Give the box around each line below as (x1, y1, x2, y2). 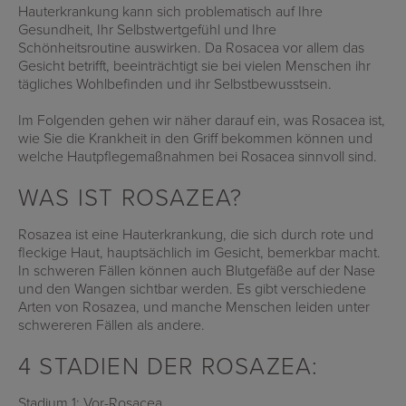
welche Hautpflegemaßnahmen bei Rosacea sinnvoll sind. (18, 145, 377, 167)
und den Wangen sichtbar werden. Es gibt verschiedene (18, 277, 366, 299)
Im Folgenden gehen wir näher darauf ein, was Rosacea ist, (18, 109, 385, 130)
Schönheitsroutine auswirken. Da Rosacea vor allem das (18, 36, 364, 58)
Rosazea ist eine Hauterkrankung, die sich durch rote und (18, 223, 373, 245)
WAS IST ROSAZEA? (18, 179, 243, 215)
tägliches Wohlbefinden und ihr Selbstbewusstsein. (18, 72, 332, 94)
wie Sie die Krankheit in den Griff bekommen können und (18, 127, 372, 149)
